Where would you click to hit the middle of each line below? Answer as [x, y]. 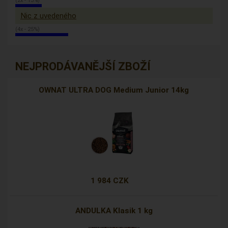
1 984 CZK [110, 181]
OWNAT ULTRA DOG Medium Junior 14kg [114, 90]
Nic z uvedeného [48, 16]
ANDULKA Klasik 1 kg [114, 211]
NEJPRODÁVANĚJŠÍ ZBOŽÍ [83, 67]
